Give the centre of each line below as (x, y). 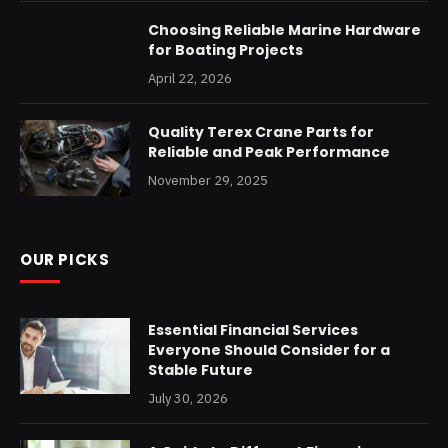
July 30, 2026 (188, 398)
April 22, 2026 (190, 78)
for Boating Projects (225, 49)
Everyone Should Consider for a (269, 349)
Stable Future (200, 369)
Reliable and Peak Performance (269, 151)
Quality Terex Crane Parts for (261, 131)
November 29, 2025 (208, 180)
